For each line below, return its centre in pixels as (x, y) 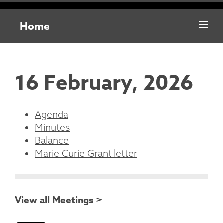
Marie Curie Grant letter (86, 154)
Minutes (52, 128)
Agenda (52, 115)
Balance (52, 141)
